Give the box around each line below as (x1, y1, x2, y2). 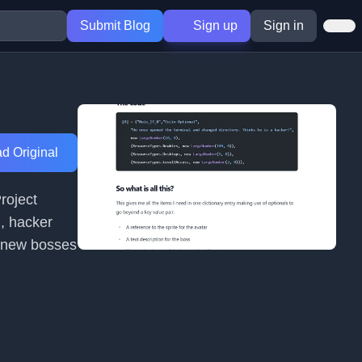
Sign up (190, 19, 238, 32)
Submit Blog (79, 19, 150, 32)
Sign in (263, 19, 304, 32)
